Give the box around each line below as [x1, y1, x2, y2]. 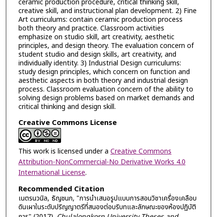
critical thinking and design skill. [18, 102, 116, 112]
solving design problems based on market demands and [18, 93, 194, 104]
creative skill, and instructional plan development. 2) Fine [18, 6, 197, 16]
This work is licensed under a [18, 146, 110, 156]
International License [18, 167, 85, 178]
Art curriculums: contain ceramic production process [18, 15, 183, 25]
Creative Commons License [18, 117, 117, 128]
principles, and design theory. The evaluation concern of [18, 41, 194, 51]
